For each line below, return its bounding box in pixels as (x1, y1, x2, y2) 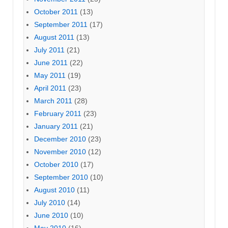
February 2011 (34, 109, 81, 118)
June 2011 (34, 58, 68, 67)
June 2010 (34, 211, 68, 219)
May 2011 (34, 71, 66, 79)
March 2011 (34, 96, 72, 105)
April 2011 (34, 83, 66, 92)
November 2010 (34, 147, 86, 156)
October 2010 (34, 160, 78, 168)
